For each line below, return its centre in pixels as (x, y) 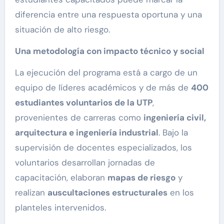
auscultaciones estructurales (107, 193)
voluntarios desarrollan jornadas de (85, 163)
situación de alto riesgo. (62, 30)
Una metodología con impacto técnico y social (109, 51)
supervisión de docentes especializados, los (103, 148)
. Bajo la (173, 133)
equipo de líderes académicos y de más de (103, 88)
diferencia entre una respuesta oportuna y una (108, 15)
